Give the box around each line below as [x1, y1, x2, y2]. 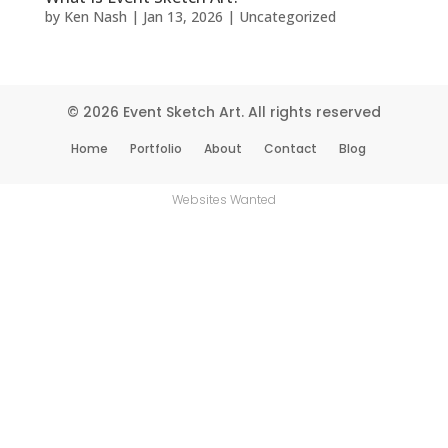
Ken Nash [63, 7, 127, 27]
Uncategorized [238, 7, 336, 27]
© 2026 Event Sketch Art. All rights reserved [67, 102, 381, 123]
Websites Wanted [172, 190, 276, 208]
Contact [264, 140, 317, 158]
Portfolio [130, 140, 182, 158]
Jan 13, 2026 [142, 7, 223, 27]
